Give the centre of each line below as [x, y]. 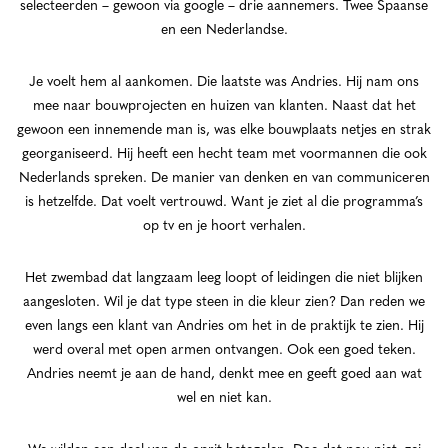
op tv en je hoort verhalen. [224, 226]
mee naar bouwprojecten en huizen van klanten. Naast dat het [224, 106]
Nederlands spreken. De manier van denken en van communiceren [224, 178]
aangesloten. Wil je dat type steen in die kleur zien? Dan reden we [224, 302]
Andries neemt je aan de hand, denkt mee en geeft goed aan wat [224, 374]
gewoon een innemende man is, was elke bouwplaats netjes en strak [224, 130]
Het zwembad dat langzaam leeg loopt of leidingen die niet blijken [224, 278]
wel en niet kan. [224, 398]
